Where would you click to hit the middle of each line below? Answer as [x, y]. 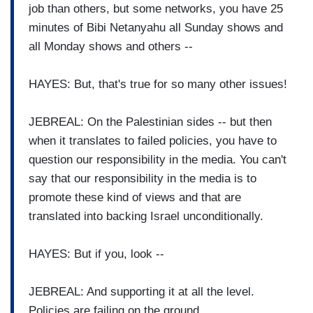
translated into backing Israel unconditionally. [146, 216]
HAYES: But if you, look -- [96, 254]
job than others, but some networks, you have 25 [156, 8]
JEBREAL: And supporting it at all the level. [141, 291]
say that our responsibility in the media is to [143, 178]
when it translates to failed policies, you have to [153, 140]
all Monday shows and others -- [111, 46]
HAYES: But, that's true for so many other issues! [158, 84]
